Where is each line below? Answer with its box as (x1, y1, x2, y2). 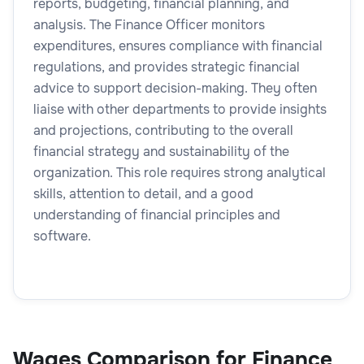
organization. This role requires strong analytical (33, 163, 326, 181)
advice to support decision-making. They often (33, 79, 317, 97)
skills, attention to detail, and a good (33, 184, 253, 202)
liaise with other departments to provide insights (33, 100, 327, 118)
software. (33, 227, 91, 245)
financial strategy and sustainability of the (33, 142, 289, 160)
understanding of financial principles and (33, 206, 280, 223)
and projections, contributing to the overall (33, 121, 293, 139)
